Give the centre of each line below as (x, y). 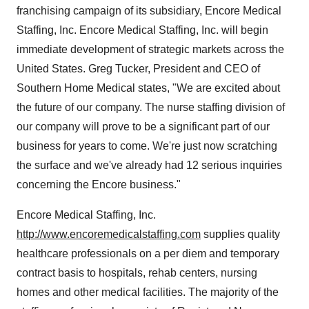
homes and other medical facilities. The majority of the (148, 292)
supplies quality (240, 234)
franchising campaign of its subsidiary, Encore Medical (149, 11)
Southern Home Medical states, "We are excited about (148, 88)
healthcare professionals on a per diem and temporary (148, 253)
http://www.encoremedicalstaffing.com (109, 234)
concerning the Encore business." (99, 185)
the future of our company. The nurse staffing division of (151, 107)
